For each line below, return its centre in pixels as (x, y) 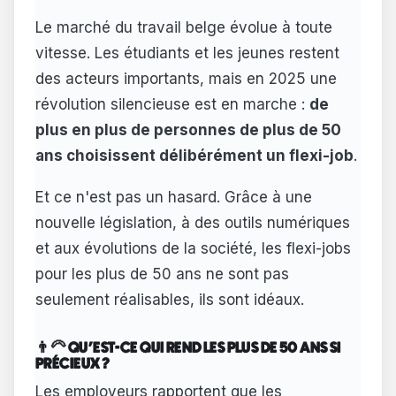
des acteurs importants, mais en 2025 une (186, 78)
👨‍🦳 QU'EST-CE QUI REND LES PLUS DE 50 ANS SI (188, 348)
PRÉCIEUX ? (73, 364)
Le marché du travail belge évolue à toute (184, 27)
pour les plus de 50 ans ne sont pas (162, 274)
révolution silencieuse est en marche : (172, 104)
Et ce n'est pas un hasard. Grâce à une (174, 198)
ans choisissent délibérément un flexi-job (194, 155)
